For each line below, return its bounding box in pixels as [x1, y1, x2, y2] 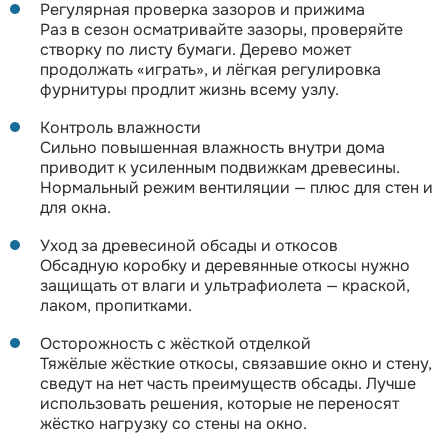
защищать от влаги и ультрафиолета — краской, [40, 274, 410, 296]
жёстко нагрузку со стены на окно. [40, 412, 307, 434]
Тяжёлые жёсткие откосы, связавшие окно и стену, [40, 352, 432, 374]
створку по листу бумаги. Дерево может [40, 38, 351, 60]
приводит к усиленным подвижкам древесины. [40, 156, 400, 178]
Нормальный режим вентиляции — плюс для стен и [40, 176, 433, 198]
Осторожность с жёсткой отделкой [40, 332, 311, 354]
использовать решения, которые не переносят [40, 392, 399, 414]
